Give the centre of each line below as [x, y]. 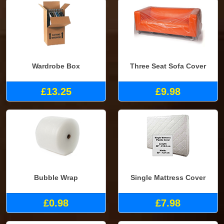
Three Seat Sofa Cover [168, 66]
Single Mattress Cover [168, 178]
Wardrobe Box [56, 66]
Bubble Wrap [56, 178]
